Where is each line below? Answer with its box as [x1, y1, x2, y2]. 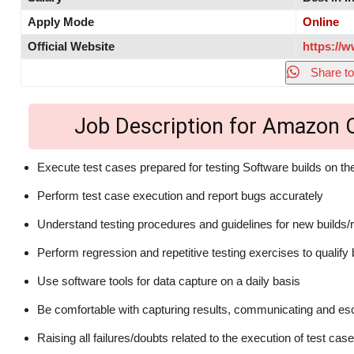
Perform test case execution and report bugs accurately [37, 189, 323, 203]
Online [303, 15, 339, 29]
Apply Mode [28, 15, 94, 29]
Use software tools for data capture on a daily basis [37, 274, 300, 288]
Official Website [28, 40, 115, 54]
